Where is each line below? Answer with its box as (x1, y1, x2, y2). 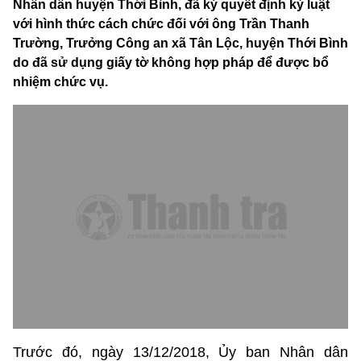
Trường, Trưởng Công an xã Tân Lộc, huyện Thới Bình (13, 36, 348, 51)
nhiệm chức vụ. (13, 75, 108, 89)
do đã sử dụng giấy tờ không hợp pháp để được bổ (13, 56, 329, 70)
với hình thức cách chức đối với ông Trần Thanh (13, 17, 309, 31)
